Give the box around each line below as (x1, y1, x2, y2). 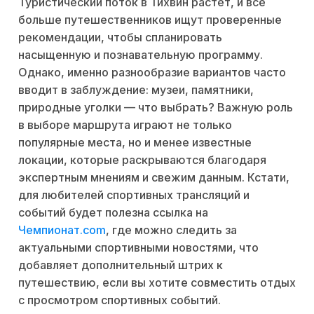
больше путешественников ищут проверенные (18, 13, 282, 27)
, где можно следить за (106, 223, 237, 238)
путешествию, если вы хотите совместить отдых (18, 275, 296, 290)
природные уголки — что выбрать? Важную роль (18, 100, 293, 115)
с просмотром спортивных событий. (18, 293, 221, 308)
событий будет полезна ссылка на (18, 205, 208, 220)
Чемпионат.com (18, 223, 106, 238)
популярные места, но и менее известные (18, 135, 252, 150)
